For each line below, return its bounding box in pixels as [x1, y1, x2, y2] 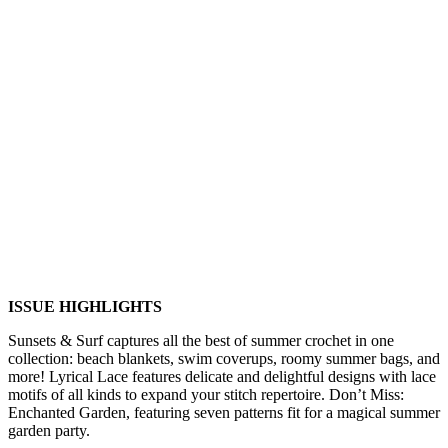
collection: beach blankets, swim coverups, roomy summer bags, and [8, 349, 440, 367]
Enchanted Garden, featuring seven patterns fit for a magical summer [8, 403, 440, 421]
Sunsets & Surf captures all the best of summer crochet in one [8, 331, 394, 349]
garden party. [8, 421, 90, 439]
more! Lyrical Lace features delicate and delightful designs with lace [8, 367, 436, 385]
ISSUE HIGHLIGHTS [8, 297, 162, 315]
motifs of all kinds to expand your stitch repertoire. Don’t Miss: [8, 385, 404, 403]
